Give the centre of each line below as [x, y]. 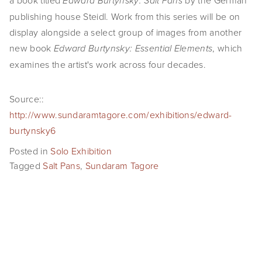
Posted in [30, 151]
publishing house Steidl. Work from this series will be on [125, 16]
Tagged [26, 165]
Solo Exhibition [81, 151]
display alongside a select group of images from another [126, 32]
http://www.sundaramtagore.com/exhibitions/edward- [121, 115]
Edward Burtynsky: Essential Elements [133, 49]
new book [32, 48]
